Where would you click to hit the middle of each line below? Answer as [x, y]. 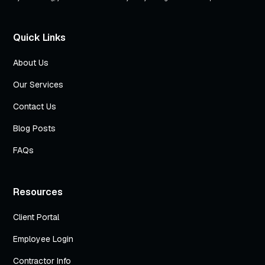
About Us [31, 62]
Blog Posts [35, 128]
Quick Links [40, 37]
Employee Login [43, 239]
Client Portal [36, 217]
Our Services [38, 84]
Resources [38, 192]
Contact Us [35, 106]
